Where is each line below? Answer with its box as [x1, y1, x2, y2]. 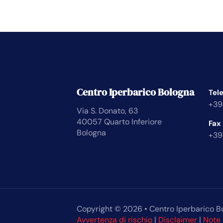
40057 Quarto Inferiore [77, 116, 162, 127]
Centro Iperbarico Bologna [77, 85, 194, 99]
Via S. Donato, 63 [77, 106, 138, 116]
